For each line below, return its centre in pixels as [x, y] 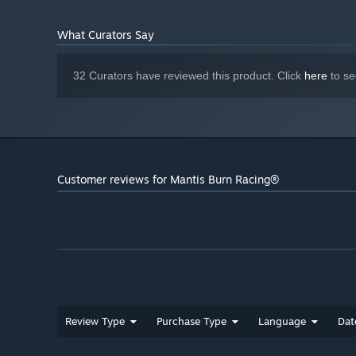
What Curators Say [106, 35]
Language [282, 321]
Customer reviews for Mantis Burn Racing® [168, 180]
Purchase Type [192, 321]
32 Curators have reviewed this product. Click [189, 76]
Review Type [95, 321]
